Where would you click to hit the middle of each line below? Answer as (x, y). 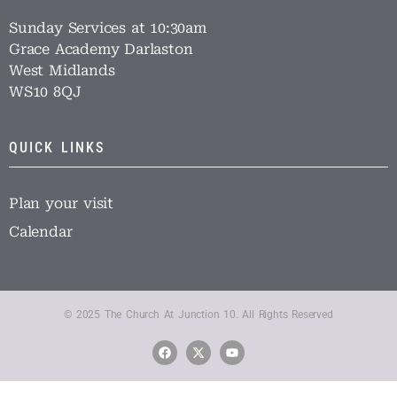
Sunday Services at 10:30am (108, 28)
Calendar (41, 232)
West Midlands (62, 70)
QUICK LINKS (57, 148)
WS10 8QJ (45, 92)
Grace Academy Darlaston (101, 49)
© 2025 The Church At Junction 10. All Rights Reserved (198, 315)
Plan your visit (61, 203)
